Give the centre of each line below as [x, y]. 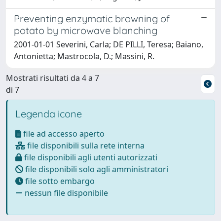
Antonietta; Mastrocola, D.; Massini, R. [84, 56]
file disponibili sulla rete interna [85, 145]
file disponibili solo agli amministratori [96, 169]
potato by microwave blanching [86, 30]
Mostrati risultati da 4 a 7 [53, 78]
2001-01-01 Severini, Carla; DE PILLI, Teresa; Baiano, [109, 44]
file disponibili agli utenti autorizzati [90, 157]
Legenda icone [49, 113]
